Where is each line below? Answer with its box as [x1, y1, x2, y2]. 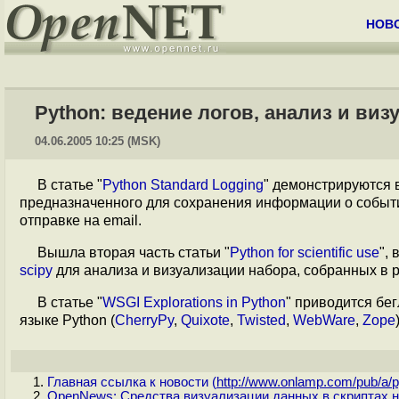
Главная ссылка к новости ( [47, 375, 216, 389]
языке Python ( [20, 313, 115, 328]
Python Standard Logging [102, 177, 264, 192]
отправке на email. [20, 213, 142, 228]
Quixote [181, 313, 230, 328]
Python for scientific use [230, 245, 379, 260]
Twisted [237, 313, 286, 328]
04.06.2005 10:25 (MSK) [35, 134, 160, 148]
